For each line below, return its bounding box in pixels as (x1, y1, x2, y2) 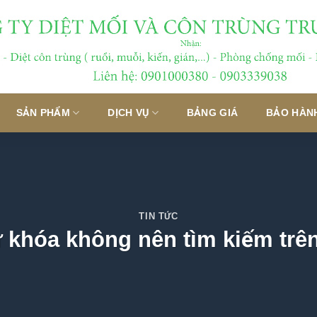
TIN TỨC (139, 211, 178, 222)
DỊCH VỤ (108, 107, 149, 118)
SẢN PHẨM (16, 107, 70, 118)
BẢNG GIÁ (186, 107, 238, 118)
